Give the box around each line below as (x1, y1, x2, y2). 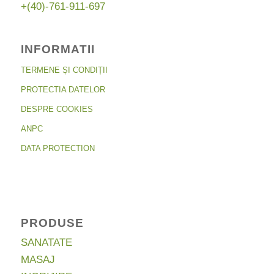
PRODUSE (20, 216, 84, 229)
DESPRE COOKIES (20, 104, 93, 114)
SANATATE (20, 236, 72, 248)
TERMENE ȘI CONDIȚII (20, 65, 108, 75)
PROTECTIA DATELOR (20, 84, 105, 94)
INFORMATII (20, 42, 95, 56)
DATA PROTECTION (20, 143, 95, 153)
